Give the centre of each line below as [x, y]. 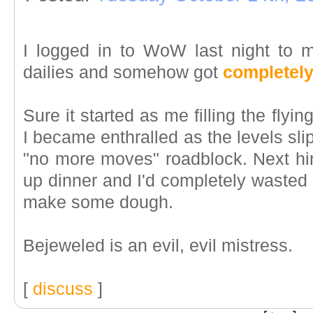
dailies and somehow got [123, 72]
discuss [63, 289]
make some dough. [98, 202]
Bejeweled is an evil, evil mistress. [158, 246]
